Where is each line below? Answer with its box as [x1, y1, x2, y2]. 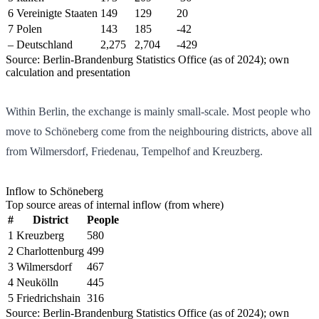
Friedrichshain [16, 291, 80, 304]
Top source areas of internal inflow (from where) [6, 198, 224, 211]
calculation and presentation [6, 66, 130, 78]
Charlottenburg [16, 244, 84, 257]
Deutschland [16, 38, 73, 51]
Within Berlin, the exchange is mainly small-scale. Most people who [6, 105, 310, 117]
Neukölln [16, 276, 58, 288]
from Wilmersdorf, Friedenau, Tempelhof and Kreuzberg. [6, 145, 263, 157]
